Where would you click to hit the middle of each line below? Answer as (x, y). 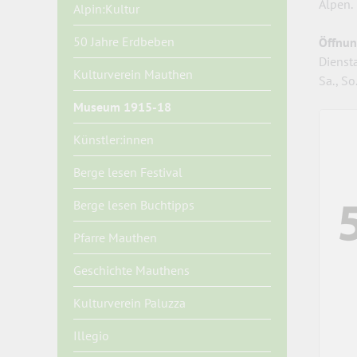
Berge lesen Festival (128, 172)
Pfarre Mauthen (115, 237)
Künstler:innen (114, 139)
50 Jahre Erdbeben (124, 41)
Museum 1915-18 (122, 107)
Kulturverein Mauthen (133, 74)
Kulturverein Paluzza (129, 303)
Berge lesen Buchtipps (134, 205)
